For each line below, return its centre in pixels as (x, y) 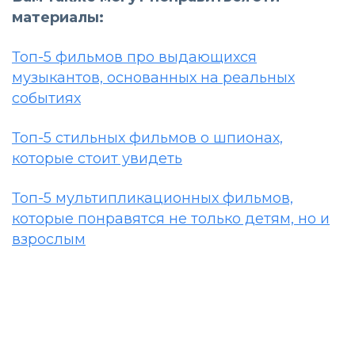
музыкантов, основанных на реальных (153, 78)
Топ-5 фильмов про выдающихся (134, 57)
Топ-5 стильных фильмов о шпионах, (147, 138)
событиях (46, 99)
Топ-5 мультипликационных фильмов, (153, 198)
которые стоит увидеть (97, 159)
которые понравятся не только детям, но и (171, 219)
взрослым (49, 240)
